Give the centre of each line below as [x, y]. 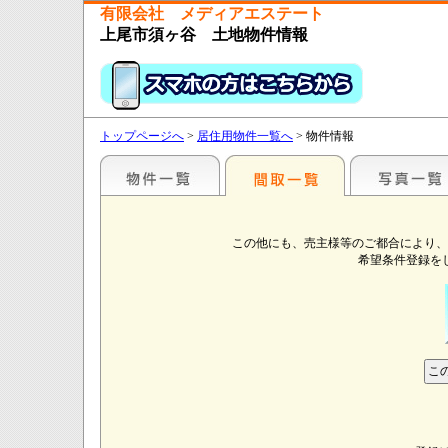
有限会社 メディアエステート [212, 13]
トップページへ [142, 136]
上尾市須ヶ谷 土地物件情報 [204, 34]
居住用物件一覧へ [245, 136]
